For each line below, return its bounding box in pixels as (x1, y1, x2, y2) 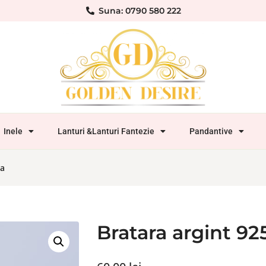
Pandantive (189, 126, 233, 137)
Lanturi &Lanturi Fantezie (58, 126, 155, 137)
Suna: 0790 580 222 (98, 5, 181, 16)
